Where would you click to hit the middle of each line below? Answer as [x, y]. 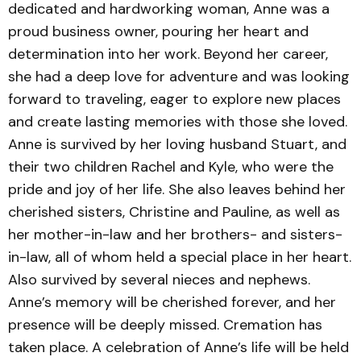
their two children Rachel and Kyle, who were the [171, 167]
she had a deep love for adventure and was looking [179, 77]
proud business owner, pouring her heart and [158, 31]
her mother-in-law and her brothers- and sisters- [175, 234]
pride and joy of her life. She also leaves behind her [177, 189]
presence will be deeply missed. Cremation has [165, 325]
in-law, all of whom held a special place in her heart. [180, 257]
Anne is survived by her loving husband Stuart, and [177, 144]
